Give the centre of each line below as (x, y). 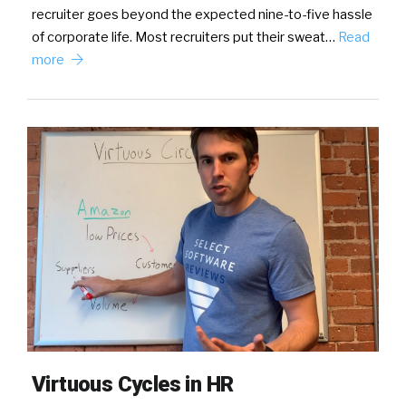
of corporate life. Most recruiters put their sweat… (185, 38)
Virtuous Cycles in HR (133, 384)
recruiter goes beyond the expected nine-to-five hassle (202, 15)
